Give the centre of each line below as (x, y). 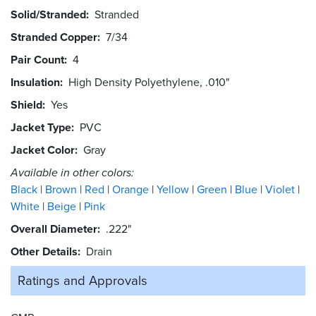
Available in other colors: (72, 172)
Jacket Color (43, 150)
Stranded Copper (54, 37)
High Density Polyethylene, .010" (149, 82)
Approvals (118, 280)
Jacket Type (41, 127)
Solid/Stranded (48, 14)
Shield (26, 104)
